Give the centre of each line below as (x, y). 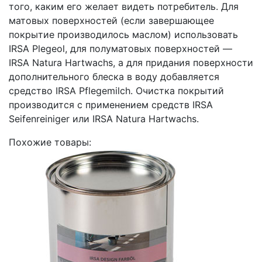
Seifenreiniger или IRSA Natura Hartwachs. (104, 118)
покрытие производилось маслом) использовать (123, 34)
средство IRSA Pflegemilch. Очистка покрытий (116, 90)
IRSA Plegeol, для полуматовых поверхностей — (120, 48)
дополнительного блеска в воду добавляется (114, 76)
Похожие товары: (50, 142)
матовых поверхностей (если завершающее (111, 20)
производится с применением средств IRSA (111, 104)
